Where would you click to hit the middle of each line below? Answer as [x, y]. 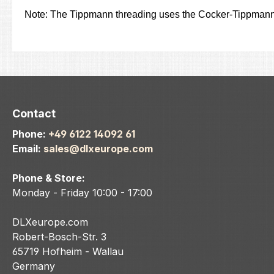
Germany [34, 266]
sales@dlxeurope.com [98, 149]
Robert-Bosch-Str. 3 [59, 237]
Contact [34, 114]
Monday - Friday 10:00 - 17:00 [82, 193]
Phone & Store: [49, 178]
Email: [28, 149]
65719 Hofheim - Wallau [68, 252]
